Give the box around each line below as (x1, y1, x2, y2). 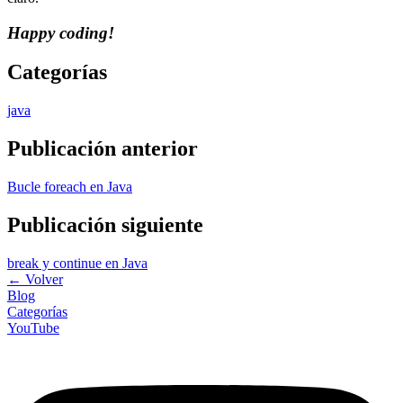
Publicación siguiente (7, 213, 203, 237)
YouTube (7, 319, 59, 336)
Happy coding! (7, 22, 114, 42)
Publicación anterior (7, 137, 198, 161)
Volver (25, 271, 63, 287)
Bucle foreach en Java (7, 179, 132, 195)
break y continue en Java (7, 255, 148, 271)
